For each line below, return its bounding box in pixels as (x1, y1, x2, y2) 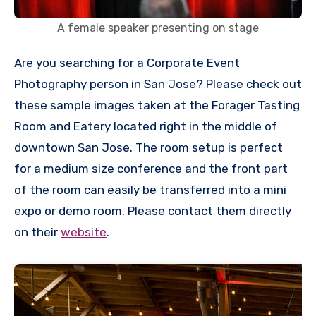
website (61, 224, 107, 239)
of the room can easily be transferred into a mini (14, 182, 286, 197)
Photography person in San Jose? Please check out (14, 76, 302, 91)
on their (14, 224, 61, 239)
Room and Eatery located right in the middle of (14, 119, 277, 133)
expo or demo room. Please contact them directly (14, 203, 291, 218)
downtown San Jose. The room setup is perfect (14, 140, 283, 154)
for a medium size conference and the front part (14, 161, 288, 176)
